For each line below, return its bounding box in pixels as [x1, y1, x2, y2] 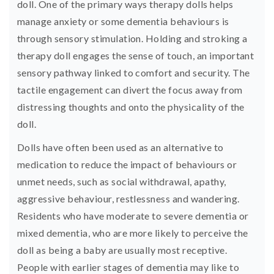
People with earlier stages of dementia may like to [17, 261, 240, 273]
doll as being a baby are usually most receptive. [17, 243, 228, 256]
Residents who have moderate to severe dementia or [17, 209, 249, 221]
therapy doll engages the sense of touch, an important [17, 49, 254, 61]
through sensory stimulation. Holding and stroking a [17, 32, 248, 44]
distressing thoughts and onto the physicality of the [17, 100, 245, 113]
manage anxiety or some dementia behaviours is [17, 15, 229, 27]
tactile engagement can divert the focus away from [17, 83, 243, 95]
